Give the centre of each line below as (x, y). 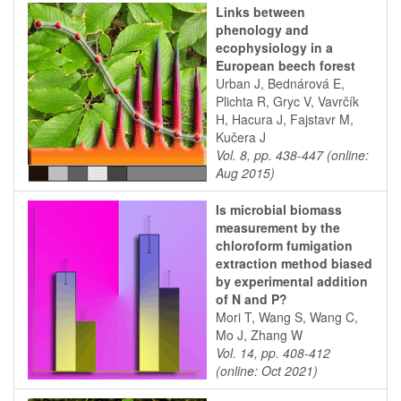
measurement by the (278, 227)
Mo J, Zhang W (259, 335)
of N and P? (252, 299)
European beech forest (286, 65)
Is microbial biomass (279, 209)
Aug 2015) (245, 173)
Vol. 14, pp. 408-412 (273, 353)
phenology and (262, 30)
